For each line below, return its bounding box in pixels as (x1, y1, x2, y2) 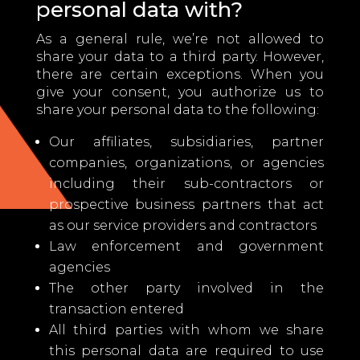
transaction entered (48, 301, 184, 317)
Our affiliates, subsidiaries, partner (48, 134, 325, 149)
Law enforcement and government (48, 239, 325, 254)
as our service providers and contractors (48, 218, 317, 233)
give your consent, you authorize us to (35, 84, 325, 100)
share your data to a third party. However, (35, 49, 325, 64)
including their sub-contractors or (48, 176, 325, 191)
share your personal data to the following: (35, 102, 319, 117)
